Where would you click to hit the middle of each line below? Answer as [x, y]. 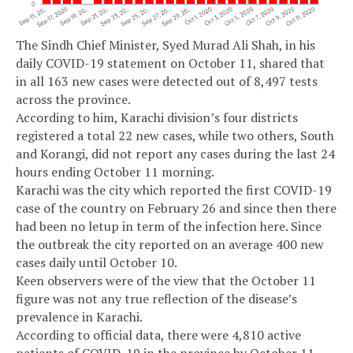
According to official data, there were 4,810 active [158, 335]
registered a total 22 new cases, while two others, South [175, 136]
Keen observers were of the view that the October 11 [166, 281]
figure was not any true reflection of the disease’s [156, 299]
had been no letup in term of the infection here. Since [169, 227]
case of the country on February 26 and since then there [176, 208]
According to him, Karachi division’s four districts [157, 118]
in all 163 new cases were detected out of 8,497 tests [167, 82]
